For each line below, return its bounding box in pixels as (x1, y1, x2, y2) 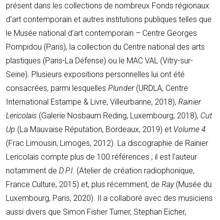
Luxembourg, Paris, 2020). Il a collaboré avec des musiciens (6, 193, 213, 203)
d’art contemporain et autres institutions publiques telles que (6, 14, 212, 24)
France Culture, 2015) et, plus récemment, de (6, 179, 162, 189)
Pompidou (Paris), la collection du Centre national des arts (6, 42, 205, 52)
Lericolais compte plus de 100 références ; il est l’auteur (6, 152, 197, 162)
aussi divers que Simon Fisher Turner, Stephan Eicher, (6, 207, 186, 217)
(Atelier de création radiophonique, (75, 165, 194, 175)
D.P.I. (59, 165, 75, 175)
